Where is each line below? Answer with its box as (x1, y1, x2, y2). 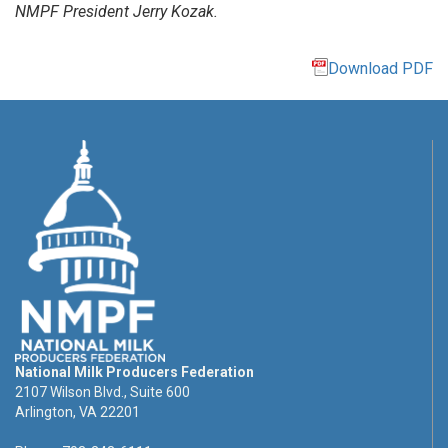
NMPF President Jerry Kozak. (15, 2, 218, 21)
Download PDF (328, 59, 433, 78)
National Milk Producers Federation (15, 363, 254, 380)
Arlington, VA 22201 (15, 403, 140, 420)
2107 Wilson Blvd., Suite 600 (15, 383, 190, 400)
